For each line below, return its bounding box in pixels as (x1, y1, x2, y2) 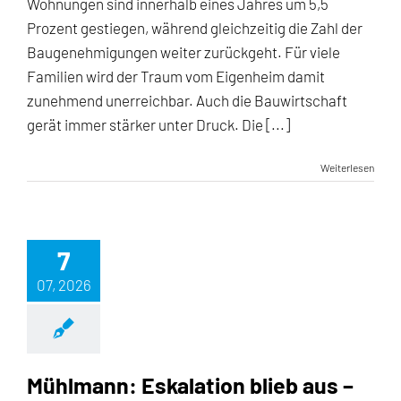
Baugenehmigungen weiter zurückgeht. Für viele (27, 43, 340, 61)
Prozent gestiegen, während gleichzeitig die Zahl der (27, 19, 363, 37)
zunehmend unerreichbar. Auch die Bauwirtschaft (27, 91, 347, 109)
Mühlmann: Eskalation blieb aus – (27, 371, 354, 398)
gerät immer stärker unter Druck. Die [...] (27, 115, 290, 133)
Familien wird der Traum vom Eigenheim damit (27, 67, 325, 85)
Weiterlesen (320, 161, 374, 174)
